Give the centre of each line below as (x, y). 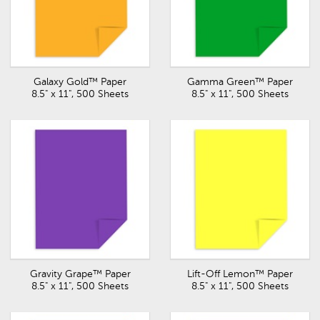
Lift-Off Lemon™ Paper (240, 274)
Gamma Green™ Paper (240, 82)
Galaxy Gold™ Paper (80, 82)
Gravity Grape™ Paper (80, 274)
